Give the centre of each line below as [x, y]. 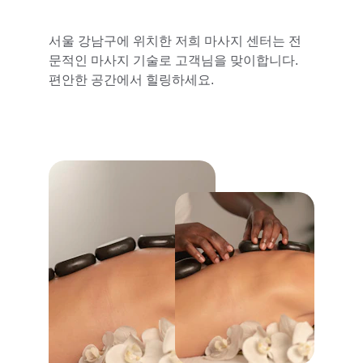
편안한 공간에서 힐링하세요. [131, 80]
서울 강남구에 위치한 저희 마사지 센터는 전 [175, 41]
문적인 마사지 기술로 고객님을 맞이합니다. [175, 60]
